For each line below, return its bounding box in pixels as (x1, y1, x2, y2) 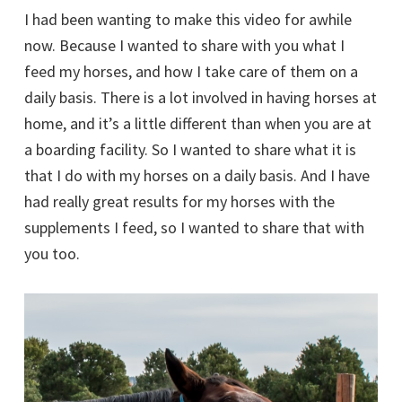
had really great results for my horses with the (24, 190, 335, 212)
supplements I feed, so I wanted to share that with (24, 216, 364, 238)
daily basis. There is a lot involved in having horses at (24, 86, 377, 108)
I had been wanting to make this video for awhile (24, 8, 352, 30)
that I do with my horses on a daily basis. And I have (24, 164, 370, 186)
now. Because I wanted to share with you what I (24, 34, 345, 56)
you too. (24, 242, 80, 264)
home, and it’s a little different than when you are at (24, 112, 371, 134)
